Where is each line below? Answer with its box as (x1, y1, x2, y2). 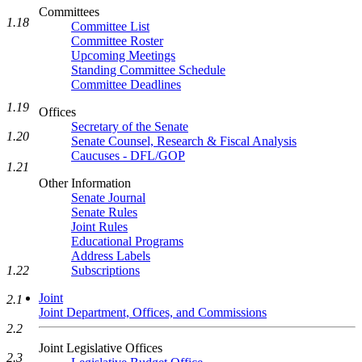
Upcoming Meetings (71, 48, 175, 62)
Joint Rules (71, 220, 128, 234)
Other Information (39, 176, 131, 190)
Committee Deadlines (71, 78, 181, 91)
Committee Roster (71, 34, 163, 48)
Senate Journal (71, 191, 145, 204)
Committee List (71, 19, 149, 33)
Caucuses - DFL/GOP (71, 149, 185, 162)
